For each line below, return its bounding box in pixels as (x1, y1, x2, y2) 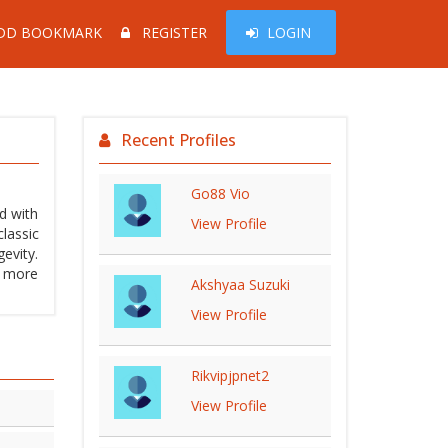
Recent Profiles (120, 129, 236, 151)
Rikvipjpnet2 (190, 366, 269, 385)
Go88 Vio (190, 184, 250, 203)
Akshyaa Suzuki (190, 275, 290, 294)
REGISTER (142, 23, 207, 42)
